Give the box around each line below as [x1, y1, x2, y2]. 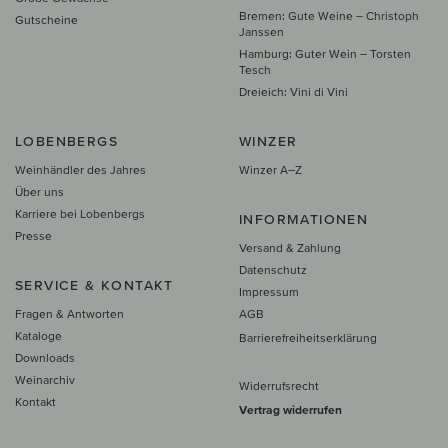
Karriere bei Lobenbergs [15, 207, 145, 221]
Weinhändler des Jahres [15, 163, 146, 177]
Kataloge [15, 329, 62, 343]
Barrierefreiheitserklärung [239, 331, 377, 345]
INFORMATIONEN [239, 211, 369, 228]
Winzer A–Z [239, 163, 302, 177]
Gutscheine [15, 13, 78, 27]
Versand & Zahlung [239, 241, 341, 255]
